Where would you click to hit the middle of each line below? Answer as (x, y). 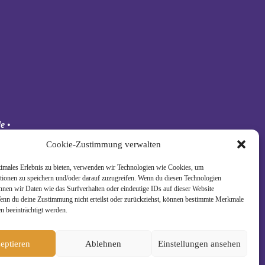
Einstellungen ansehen (199, 243)
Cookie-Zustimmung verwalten (103, 144)
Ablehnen (104, 243)
